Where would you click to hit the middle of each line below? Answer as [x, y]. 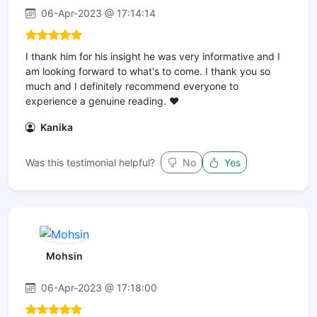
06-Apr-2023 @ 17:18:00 [98, 287]
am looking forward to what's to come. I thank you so [148, 71]
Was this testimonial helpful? [90, 163]
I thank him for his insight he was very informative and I [153, 57]
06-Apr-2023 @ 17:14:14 [97, 13]
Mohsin [64, 255]
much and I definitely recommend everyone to [132, 86]
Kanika [56, 127]
